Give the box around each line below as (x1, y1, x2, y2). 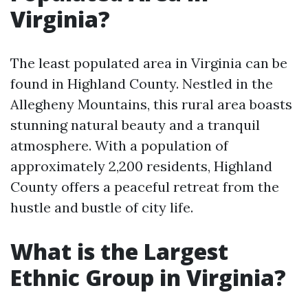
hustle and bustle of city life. (10, 199, 193, 216)
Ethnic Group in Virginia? (10, 263, 286, 292)
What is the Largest (10, 236, 228, 266)
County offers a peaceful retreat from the (10, 178, 279, 195)
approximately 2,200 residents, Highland (10, 157, 272, 175)
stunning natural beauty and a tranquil (10, 116, 260, 133)
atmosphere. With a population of (10, 137, 228, 154)
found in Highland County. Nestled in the (10, 75, 273, 92)
